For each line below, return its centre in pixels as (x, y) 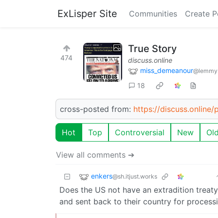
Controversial (140, 132)
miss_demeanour (167, 70)
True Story (152, 49)
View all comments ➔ (95, 154)
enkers (102, 176)
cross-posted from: (97, 109)
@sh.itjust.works (135, 176)
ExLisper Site (87, 14)
